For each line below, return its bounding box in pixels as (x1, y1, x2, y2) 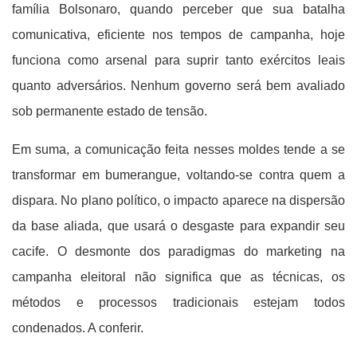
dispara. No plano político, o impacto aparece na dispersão (12, 194, 345, 207)
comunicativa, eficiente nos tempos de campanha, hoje (12, 28, 345, 41)
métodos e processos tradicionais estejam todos (12, 296, 345, 309)
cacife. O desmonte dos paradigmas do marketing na (12, 245, 345, 258)
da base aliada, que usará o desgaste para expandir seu (12, 219, 345, 233)
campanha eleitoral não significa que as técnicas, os (12, 270, 345, 284)
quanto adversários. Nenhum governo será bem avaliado (12, 79, 345, 92)
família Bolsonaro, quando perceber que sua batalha (12, 2, 345, 16)
